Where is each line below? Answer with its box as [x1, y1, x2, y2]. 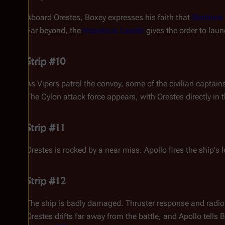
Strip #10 [26, 55, 65, 67]
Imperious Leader [83, 26, 144, 35]
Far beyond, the [26, 26, 83, 35]
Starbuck [192, 13, 223, 22]
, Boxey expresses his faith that [80, 13, 192, 22]
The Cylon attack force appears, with [26, 92, 157, 101]
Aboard [26, 13, 54, 22]
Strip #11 [26, 122, 65, 134]
